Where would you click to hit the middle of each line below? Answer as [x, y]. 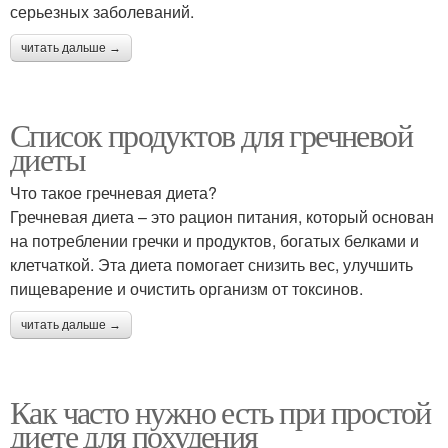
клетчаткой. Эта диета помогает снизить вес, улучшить [211, 265]
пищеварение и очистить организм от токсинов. [186, 289]
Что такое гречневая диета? [113, 193]
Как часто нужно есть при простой [220, 412]
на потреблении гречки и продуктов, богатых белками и [214, 241]
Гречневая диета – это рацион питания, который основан [222, 217]
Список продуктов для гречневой [211, 135]
